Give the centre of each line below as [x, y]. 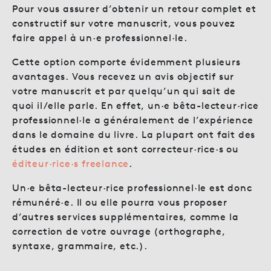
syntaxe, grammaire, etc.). [80, 246]
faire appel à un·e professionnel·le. [100, 38]
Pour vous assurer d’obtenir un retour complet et [134, 8]
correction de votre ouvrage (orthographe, [119, 231]
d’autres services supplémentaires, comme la [126, 217]
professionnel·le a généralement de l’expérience [133, 120]
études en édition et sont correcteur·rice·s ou [126, 149]
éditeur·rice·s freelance [71, 163]
